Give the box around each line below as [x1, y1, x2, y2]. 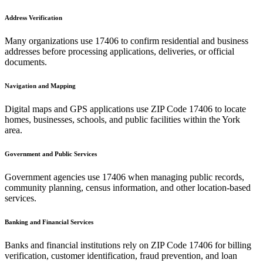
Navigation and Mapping [5, 82, 76, 89]
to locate [213, 103, 246, 114]
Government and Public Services [5, 150, 97, 157]
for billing [215, 240, 251, 250]
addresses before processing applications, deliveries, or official [5, 46, 234, 56]
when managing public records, [126, 171, 244, 182]
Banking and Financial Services [5, 218, 93, 225]
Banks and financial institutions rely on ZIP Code [5, 240, 189, 250]
